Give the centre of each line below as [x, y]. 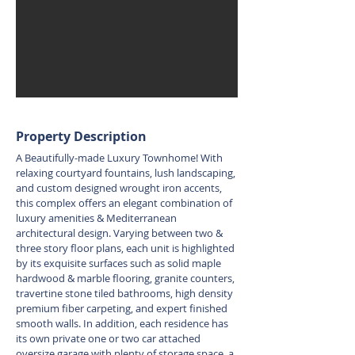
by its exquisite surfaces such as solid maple [118, 263]
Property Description [81, 136]
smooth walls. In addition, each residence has [122, 323]
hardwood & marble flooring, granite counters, [125, 278]
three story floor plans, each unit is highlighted [125, 248]
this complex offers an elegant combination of [124, 203]
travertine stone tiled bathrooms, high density [124, 293]
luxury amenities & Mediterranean [96, 218]
